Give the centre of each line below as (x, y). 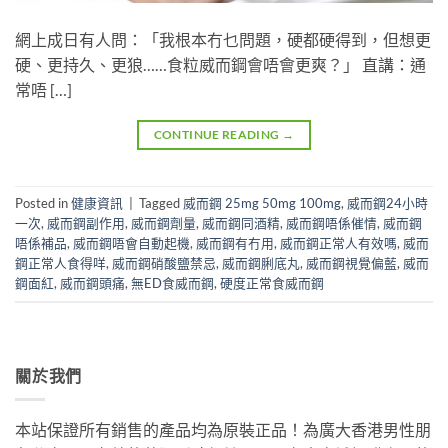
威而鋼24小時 (387, 203)
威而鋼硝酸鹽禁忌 (164, 263)
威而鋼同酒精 (241, 223)
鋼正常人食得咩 (60, 263)
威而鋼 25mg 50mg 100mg (262, 203)
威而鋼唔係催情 (331, 223)
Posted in (43, 203)
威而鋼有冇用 (235, 243)
